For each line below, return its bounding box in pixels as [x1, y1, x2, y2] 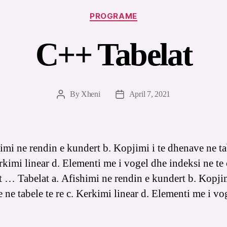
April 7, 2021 [129, 90, 171, 99]
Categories [113, 6, 158, 17]
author [60, 103, 80, 112]
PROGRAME [90, 11, 137, 21]
